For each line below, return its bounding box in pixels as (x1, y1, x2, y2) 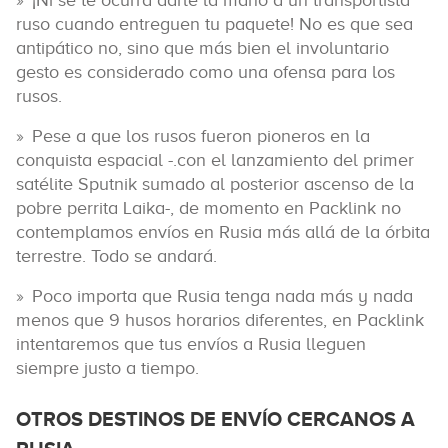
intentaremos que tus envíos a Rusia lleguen (16, 334, 366, 354)
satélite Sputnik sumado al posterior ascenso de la (16, 174, 414, 194)
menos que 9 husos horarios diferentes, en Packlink (16, 310, 424, 330)
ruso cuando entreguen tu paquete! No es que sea (16, 14, 413, 34)
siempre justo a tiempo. (16, 358, 199, 378)
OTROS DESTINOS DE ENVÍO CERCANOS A (16, 408, 415, 430)
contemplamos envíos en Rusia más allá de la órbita (16, 222, 430, 242)
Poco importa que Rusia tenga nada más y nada (32, 286, 413, 306)
